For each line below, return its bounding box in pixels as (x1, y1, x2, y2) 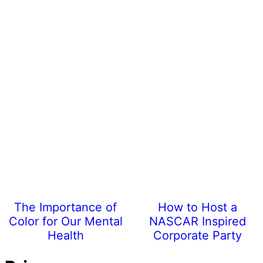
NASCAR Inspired (149, 214, 246, 228)
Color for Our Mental (8, 214, 123, 228)
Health (47, 228, 84, 242)
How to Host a (157, 200, 237, 214)
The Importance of (14, 200, 117, 214)
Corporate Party (153, 228, 242, 242)
